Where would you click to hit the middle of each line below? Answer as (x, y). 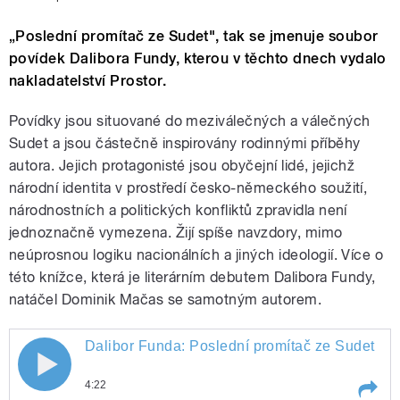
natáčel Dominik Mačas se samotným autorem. (166, 300)
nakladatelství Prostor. (88, 81)
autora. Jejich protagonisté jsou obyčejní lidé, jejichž (182, 166)
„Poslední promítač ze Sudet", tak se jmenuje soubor (194, 37)
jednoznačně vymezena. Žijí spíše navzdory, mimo (176, 233)
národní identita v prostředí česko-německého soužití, (188, 188)
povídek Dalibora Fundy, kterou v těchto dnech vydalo (198, 59)
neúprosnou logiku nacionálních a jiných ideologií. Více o (196, 255)
